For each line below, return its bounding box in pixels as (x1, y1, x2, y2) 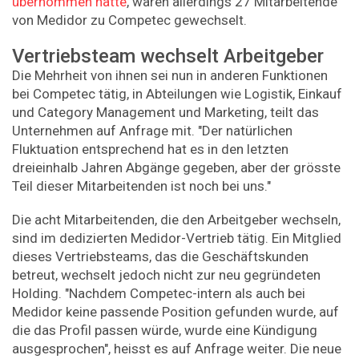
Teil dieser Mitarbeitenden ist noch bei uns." (12, 177, 271, 194)
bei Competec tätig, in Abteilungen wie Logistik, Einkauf (12, 85, 342, 102)
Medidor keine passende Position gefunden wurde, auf (12, 304, 339, 321)
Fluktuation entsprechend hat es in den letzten (12, 140, 288, 157)
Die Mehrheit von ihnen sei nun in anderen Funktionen (12, 67, 328, 83)
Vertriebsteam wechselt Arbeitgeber (12, 44, 324, 67)
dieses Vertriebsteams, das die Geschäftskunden (12, 248, 309, 265)
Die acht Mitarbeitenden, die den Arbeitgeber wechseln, (12, 212, 341, 228)
